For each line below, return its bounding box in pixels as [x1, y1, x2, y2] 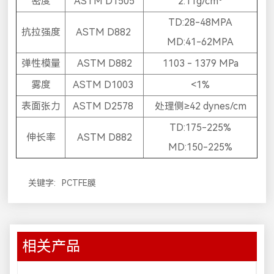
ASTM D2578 [73, 100, 136, 113]
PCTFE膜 [62, 177, 97, 188]
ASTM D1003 [73, 79, 136, 91]
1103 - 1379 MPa [162, 57, 239, 70]
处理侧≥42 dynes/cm [154, 100, 246, 113]
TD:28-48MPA [168, 17, 233, 29]
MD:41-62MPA [167, 36, 234, 48]
